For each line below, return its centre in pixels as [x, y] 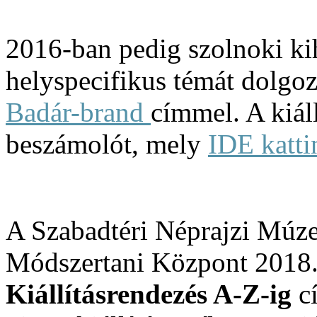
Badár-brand [78, 112]
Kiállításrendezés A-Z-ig [149, 294]
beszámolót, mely [107, 144]
